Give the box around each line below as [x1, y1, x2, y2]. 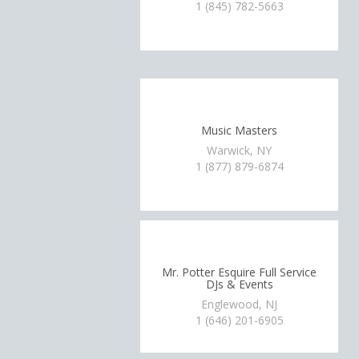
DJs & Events [205, 276, 273, 292]
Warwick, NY [207, 143, 272, 158]
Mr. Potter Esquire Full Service [162, 264, 317, 280]
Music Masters [201, 122, 278, 138]
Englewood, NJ [201, 296, 278, 312]
